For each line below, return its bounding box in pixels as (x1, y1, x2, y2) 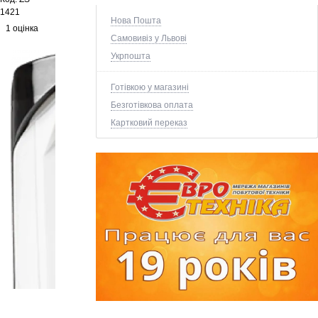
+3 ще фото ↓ (250, 289, 304, 300)
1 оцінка (13, 23, 38, 33)
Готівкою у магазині (111, 82, 189, 92)
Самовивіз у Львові (111, 33, 187, 43)
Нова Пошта (111, 15, 161, 26)
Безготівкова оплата (111, 99, 193, 110)
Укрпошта (111, 50, 150, 61)
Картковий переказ (111, 117, 187, 128)
